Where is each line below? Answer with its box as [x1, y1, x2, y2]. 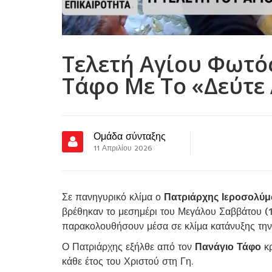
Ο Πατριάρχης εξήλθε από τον [62, 240, 195, 253]
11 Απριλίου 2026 [93, 143, 152, 152]
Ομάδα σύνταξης [93, 129, 166, 142]
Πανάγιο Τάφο [195, 240, 261, 253]
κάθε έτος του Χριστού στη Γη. [62, 254, 194, 267]
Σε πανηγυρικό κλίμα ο [62, 190, 164, 203]
